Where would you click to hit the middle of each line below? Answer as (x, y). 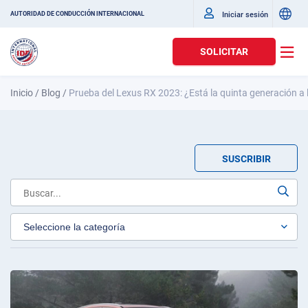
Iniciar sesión (245, 14)
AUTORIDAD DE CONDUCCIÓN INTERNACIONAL (77, 14)
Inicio (22, 93)
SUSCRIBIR (246, 159)
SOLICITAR (224, 52)
